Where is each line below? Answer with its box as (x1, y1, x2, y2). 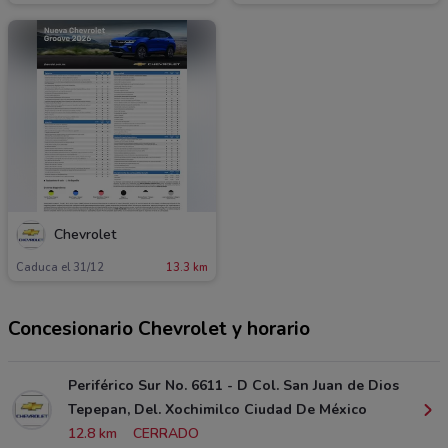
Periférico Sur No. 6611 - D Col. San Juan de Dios (68, 375, 399, 395)
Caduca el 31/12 (16, 259, 104, 275)
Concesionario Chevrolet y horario (8, 315, 310, 342)
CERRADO (133, 423, 199, 443)
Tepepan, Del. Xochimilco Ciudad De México (68, 399, 367, 419)
